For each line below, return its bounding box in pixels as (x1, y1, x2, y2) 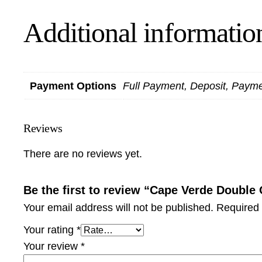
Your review (23, 240, 81, 252)
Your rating (23, 223, 77, 236)
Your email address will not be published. (23, 201, 213, 213)
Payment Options (30, 80, 116, 92)
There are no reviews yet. (23, 147, 142, 160)
